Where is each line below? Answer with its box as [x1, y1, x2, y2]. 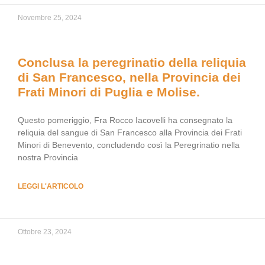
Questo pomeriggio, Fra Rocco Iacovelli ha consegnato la [18, 115, 232, 125]
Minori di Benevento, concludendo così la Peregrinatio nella [18, 140, 240, 150]
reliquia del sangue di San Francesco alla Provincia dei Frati [18, 128, 242, 137]
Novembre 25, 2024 [18, 14, 82, 22]
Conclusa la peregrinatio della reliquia [18, 56, 246, 69]
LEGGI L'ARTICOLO [18, 182, 83, 190]
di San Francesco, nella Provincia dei [18, 70, 241, 84]
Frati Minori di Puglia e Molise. [18, 85, 200, 99]
